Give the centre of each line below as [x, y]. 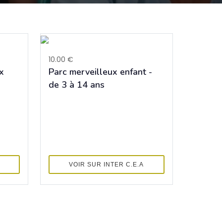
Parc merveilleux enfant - [100, 72]
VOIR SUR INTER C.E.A [107, 164]
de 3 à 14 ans [76, 84]
